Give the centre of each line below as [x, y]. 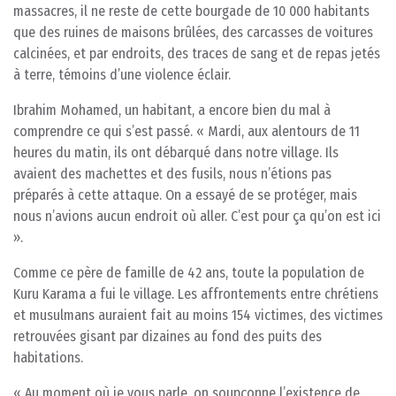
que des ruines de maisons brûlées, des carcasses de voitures [193, 32]
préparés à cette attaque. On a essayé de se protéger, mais [185, 194]
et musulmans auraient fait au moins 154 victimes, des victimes [198, 315]
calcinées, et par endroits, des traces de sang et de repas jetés [197, 53]
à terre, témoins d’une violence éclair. [122, 74]
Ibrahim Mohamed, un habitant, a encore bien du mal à [172, 110]
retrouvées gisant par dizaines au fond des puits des [168, 336]
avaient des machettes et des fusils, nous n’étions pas [172, 173]
